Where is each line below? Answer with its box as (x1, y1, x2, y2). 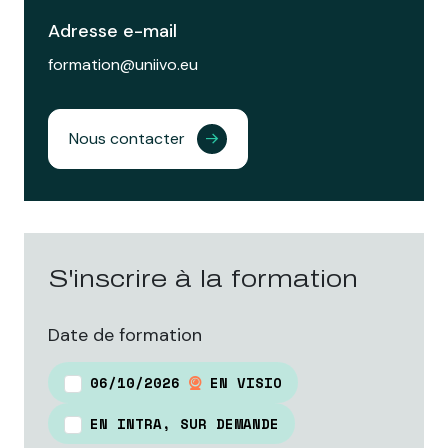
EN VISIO (201, 372, 282, 394)
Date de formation (48, 323, 202, 348)
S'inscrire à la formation (48, 266, 358, 293)
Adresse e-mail (48, 19, 177, 44)
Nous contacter (69, 128, 185, 150)
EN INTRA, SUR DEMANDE (90, 413, 279, 435)
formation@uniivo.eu (48, 54, 198, 76)
